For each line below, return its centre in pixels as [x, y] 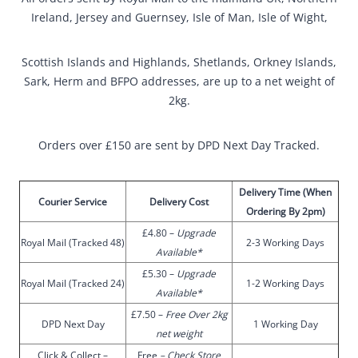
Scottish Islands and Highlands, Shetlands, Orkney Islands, [179, 62]
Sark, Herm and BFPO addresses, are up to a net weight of [179, 81]
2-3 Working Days [285, 243]
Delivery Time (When [285, 192]
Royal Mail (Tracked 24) [73, 283]
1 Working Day [285, 324]
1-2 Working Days [285, 283]
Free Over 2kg [196, 314]
